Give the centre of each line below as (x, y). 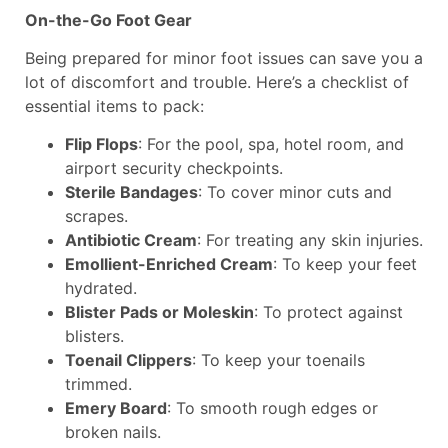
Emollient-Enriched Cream (169, 264)
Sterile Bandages (131, 192)
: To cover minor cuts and (295, 192)
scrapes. (96, 216)
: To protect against (328, 312)
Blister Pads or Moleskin (159, 312)
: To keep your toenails (278, 360)
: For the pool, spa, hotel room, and (271, 144)
